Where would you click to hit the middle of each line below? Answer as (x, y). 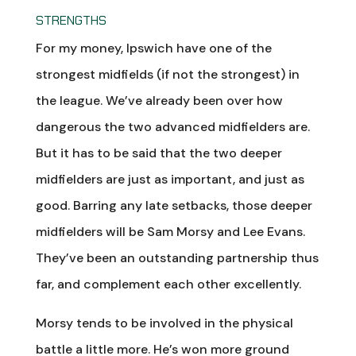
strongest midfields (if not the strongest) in (167, 74)
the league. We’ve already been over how (159, 100)
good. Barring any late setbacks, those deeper (174, 205)
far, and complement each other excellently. (168, 284)
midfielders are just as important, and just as (170, 179)
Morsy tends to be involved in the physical (164, 323)
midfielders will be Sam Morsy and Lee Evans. (170, 231)
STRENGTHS (71, 20)
